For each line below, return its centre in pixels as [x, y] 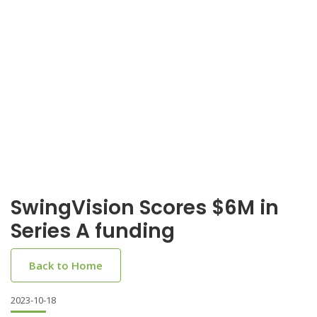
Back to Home [66, 265]
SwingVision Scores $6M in [145, 208]
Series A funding [93, 231]
